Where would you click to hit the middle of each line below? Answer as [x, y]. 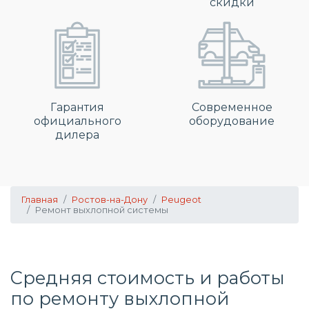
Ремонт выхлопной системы [102, 210]
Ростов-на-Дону [110, 200]
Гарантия [77, 107]
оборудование [232, 121]
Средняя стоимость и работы [148, 278]
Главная [40, 200]
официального [77, 121]
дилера [77, 135]
